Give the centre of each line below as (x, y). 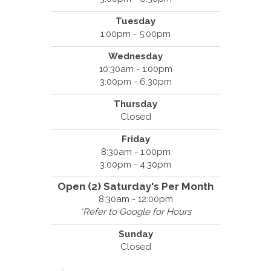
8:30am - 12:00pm (135, 199)
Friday (135, 139)
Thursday (135, 104)
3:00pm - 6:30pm (135, 81)
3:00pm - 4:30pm (135, 164)
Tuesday (135, 21)
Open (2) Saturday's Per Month (135, 186)
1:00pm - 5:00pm (135, 34)
